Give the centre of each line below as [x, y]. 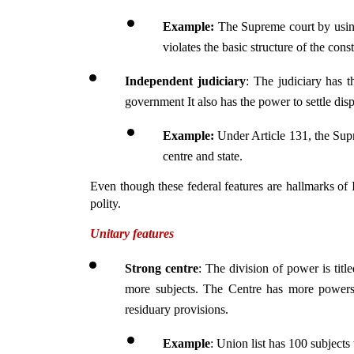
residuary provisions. [177, 309]
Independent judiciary [185, 81]
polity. [105, 203]
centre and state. [203, 156]
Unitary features [132, 233]
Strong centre [162, 268]
